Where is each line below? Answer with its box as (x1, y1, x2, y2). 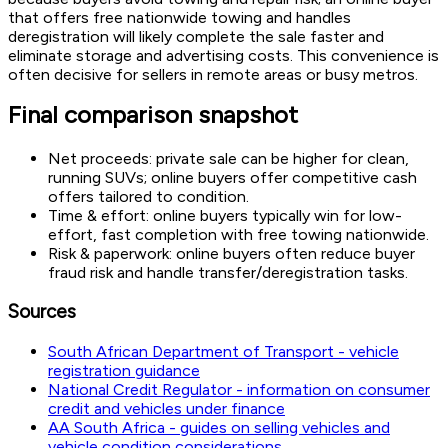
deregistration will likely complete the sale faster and (8, 26, 384, 46)
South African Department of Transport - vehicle (48, 342, 399, 362)
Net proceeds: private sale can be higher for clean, (48, 148, 409, 168)
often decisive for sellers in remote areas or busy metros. (8, 64, 418, 84)
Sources (8, 300, 76, 324)
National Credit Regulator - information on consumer (48, 380, 430, 400)
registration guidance (48, 361, 200, 381)
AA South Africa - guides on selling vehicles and (48, 418, 390, 438)
